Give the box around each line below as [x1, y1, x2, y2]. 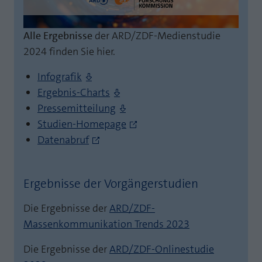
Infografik [37, 70, 82, 84]
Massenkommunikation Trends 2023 [23, 217, 189, 231]
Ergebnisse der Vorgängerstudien [23, 175, 198, 192]
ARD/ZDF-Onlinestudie [109, 242, 214, 256]
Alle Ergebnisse [23, 29, 95, 43]
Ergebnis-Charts [37, 85, 110, 99]
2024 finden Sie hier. [23, 44, 115, 58]
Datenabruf [37, 133, 89, 147]
